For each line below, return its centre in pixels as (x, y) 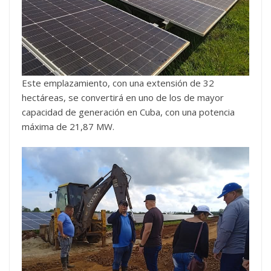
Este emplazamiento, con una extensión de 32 (118, 83)
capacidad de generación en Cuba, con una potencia (128, 112)
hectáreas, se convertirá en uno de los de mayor (123, 97)
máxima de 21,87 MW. (68, 126)
